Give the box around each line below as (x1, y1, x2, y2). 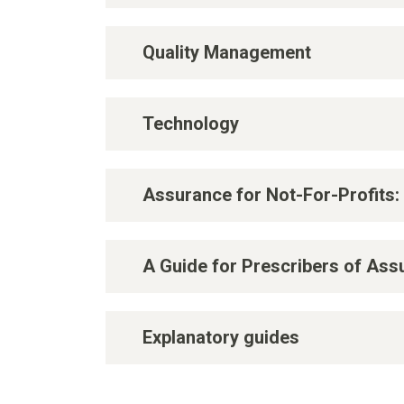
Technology (142, 112, 239, 134)
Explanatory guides (142, 326, 299, 348)
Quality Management (142, 41, 311, 63)
